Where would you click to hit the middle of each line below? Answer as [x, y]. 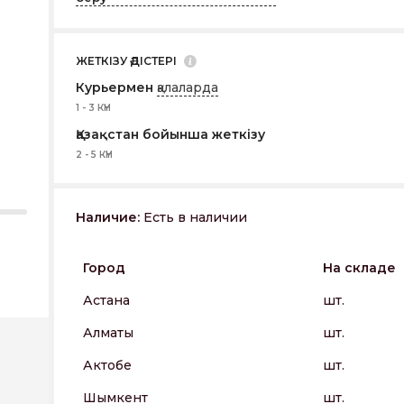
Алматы [108, 333]
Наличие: [108, 217]
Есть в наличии [193, 217]
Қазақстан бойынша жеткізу [170, 134]
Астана [106, 300]
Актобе [107, 365]
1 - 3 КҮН [93, 108]
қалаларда [188, 87]
